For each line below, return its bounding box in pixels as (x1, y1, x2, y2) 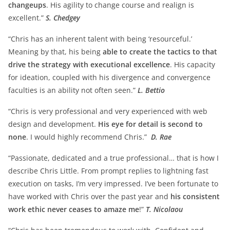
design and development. (8, 119, 98, 129)
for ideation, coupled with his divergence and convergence (8, 72, 210, 82)
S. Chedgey (46, 12, 80, 23)
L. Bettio (138, 85, 165, 95)
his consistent (170, 191, 220, 201)
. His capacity (170, 59, 215, 69)
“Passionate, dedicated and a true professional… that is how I (8, 152, 219, 163)
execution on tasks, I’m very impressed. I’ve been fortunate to (8, 178, 218, 188)
